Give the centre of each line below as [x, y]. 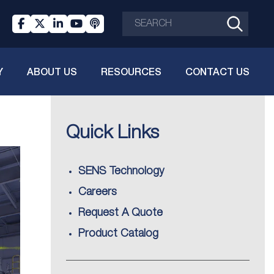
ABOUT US [52, 71]
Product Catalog [118, 234]
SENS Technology [121, 171]
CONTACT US [217, 71]
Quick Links [113, 134]
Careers [98, 192]
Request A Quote [120, 213]
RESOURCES [131, 71]
